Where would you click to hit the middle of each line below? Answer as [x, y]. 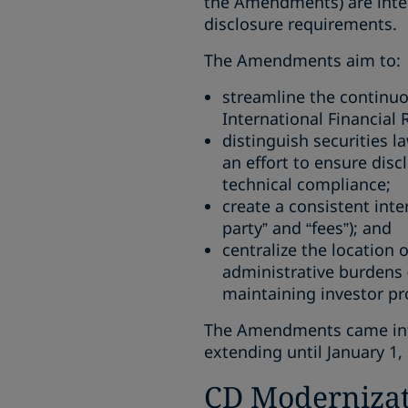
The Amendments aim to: [302, 60]
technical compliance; [306, 184]
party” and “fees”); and [307, 228]
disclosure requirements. [301, 24]
